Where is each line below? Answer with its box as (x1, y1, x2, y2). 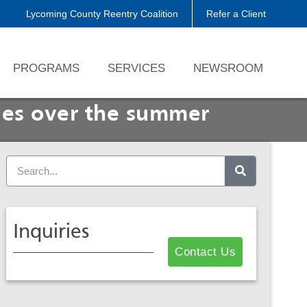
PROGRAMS (13, 61, 80, 75)
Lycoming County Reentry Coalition (25, 8, 178, 19)
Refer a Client (206, 8, 266, 19)
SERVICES (108, 61, 166, 75)
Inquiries (12, 223, 89, 243)
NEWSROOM (193, 61, 264, 75)
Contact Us (175, 245, 236, 258)
